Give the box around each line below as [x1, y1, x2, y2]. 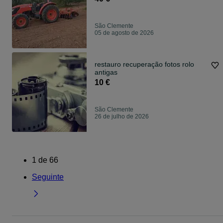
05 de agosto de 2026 [95, 29, 154, 36]
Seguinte [32, 173, 64, 181]
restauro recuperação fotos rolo [95, 60, 194, 68]
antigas [95, 68, 117, 76]
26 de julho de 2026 [95, 113, 149, 120]
